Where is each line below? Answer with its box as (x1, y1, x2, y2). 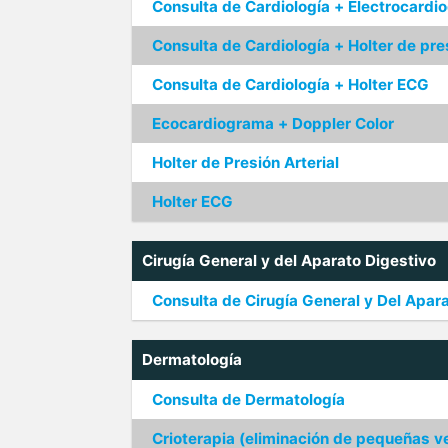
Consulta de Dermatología (152, 390, 345, 409)
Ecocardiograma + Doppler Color (152, 114, 394, 133)
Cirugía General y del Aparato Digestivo (142, 251, 436, 270)
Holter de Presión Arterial (152, 153, 339, 172)
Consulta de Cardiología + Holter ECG (152, 75, 429, 94)
